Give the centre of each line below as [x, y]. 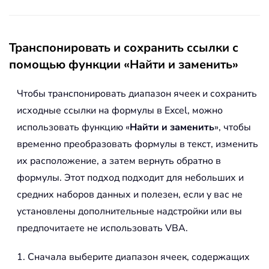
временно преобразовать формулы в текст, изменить [138, 144]
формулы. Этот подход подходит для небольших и [130, 177]
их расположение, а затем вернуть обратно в [119, 161]
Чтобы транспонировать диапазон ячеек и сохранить [137, 93]
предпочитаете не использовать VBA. [102, 228]
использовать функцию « [73, 127]
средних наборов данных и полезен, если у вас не [130, 194]
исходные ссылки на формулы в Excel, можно [120, 110]
